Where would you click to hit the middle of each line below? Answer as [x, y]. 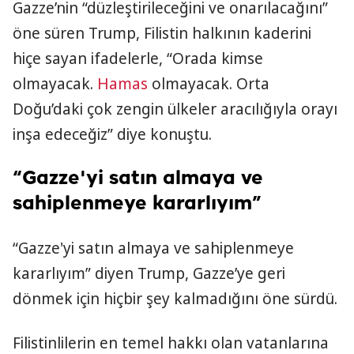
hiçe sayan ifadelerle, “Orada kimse [138, 58]
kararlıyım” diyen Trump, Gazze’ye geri [149, 273]
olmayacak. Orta [209, 84]
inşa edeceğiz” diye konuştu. [112, 134]
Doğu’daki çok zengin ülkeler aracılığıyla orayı [175, 109]
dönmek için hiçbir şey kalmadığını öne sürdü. [175, 299]
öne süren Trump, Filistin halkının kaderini [162, 33]
